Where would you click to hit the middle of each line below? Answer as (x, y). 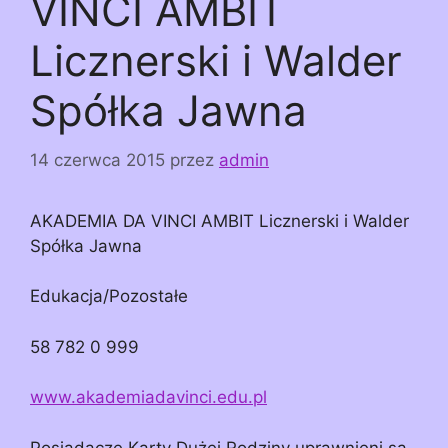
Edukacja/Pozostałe (109, 296)
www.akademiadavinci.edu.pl (148, 397)
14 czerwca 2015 (97, 159)
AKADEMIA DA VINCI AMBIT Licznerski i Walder (219, 220)
